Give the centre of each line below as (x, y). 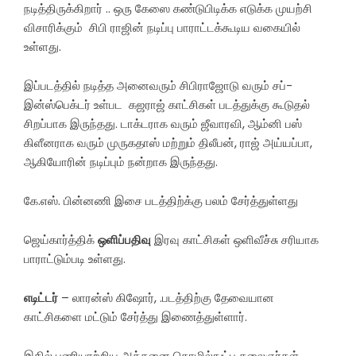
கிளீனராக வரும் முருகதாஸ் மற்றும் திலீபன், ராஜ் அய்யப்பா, (168, 143)
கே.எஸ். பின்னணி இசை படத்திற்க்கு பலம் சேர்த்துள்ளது (161, 201)
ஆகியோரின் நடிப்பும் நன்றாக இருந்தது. (121, 162)
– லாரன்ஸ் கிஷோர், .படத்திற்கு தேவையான (166, 298)
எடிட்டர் (41, 298)
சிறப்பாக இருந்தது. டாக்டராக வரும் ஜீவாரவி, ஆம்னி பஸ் (163, 124)
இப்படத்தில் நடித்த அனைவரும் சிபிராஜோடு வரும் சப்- (158, 86)
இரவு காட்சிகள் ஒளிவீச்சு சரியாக (236, 240)
